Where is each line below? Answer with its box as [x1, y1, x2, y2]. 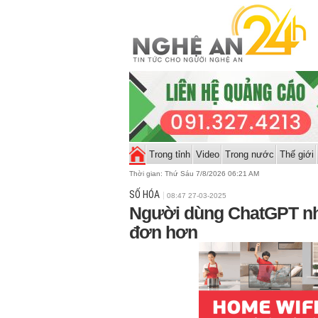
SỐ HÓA [129, 189, 160, 200]
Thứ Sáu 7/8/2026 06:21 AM [165, 170, 259, 177]
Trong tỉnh [148, 149, 190, 160]
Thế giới [279, 149, 314, 160]
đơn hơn [129, 222, 197, 242]
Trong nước [224, 149, 274, 160]
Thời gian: [129, 170, 165, 177]
